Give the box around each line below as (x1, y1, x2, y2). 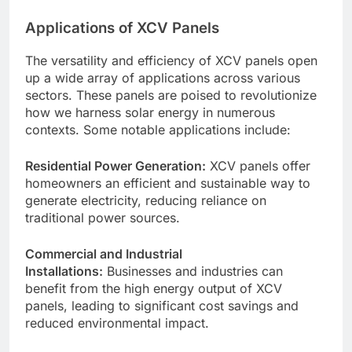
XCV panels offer (206, 157, 310, 174)
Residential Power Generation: (25, 157, 206, 174)
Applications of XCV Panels (25, 19, 219, 38)
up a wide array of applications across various (25, 69, 300, 86)
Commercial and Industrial (25, 245, 182, 262)
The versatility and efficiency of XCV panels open (25, 52, 317, 68)
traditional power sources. (25, 209, 180, 225)
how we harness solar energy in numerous (25, 104, 275, 120)
